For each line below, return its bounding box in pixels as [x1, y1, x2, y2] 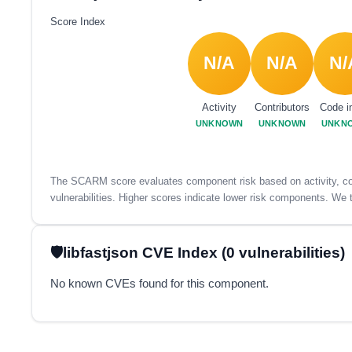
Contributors [255, 101, 310, 114]
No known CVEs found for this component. [49, 277, 269, 290]
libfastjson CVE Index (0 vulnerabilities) [62, 244, 345, 261]
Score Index [49, 16, 105, 27]
